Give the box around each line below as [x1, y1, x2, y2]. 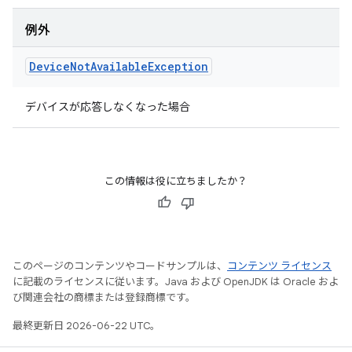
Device [29, 59, 70, 74]
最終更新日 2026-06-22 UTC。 [13, 319, 160, 332]
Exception [148, 59, 208, 74]
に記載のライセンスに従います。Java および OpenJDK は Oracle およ [13, 275, 339, 288]
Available [90, 59, 148, 74]
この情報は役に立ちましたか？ [104, 174, 247, 188]
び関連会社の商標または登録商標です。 [13, 291, 196, 304]
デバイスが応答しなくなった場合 [25, 100, 190, 114]
